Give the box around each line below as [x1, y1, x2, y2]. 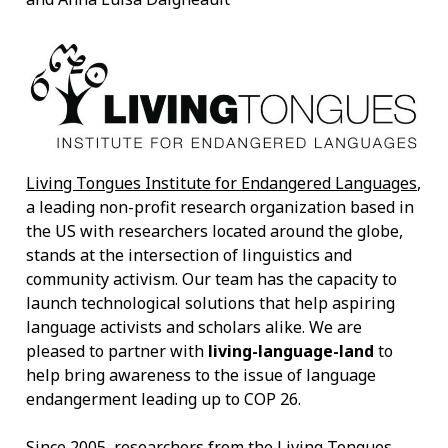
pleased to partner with [26, 340, 208, 363]
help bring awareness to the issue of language [26, 364, 376, 387]
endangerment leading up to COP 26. [26, 388, 301, 411]
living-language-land [208, 340, 374, 363]
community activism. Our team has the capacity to [26, 268, 397, 291]
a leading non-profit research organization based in [26, 196, 414, 219]
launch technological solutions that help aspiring [26, 292, 395, 315]
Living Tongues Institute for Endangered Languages [26, 172, 417, 195]
